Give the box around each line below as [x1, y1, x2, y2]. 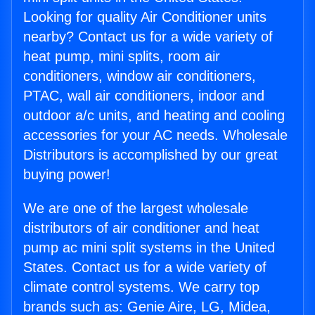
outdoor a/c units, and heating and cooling [23, 108, 285, 124]
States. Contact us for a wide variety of [23, 259, 266, 276]
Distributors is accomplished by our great [23, 147, 278, 163]
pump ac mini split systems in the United [23, 240, 275, 256]
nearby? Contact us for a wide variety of [23, 29, 273, 45]
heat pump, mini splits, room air [23, 49, 220, 65]
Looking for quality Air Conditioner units [23, 9, 266, 25]
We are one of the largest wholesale [23, 200, 248, 217]
